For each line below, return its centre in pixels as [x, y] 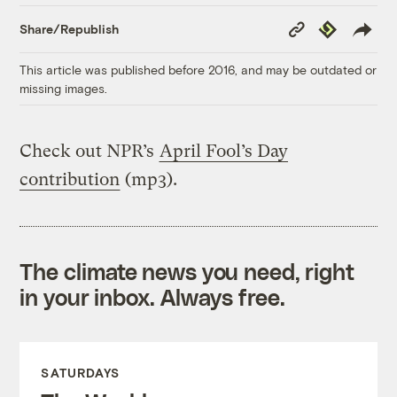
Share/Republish [70, 29]
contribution [70, 179]
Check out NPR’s [90, 151]
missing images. [64, 88]
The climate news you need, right [187, 271]
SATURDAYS [81, 372]
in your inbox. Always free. [152, 296]
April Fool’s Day [224, 151]
